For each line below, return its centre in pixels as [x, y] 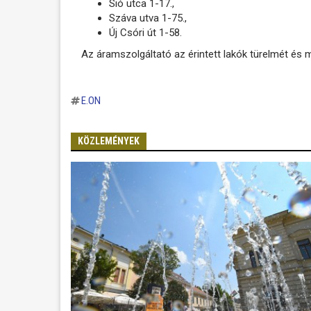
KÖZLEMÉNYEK [109, 141]
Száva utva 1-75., [148, 18]
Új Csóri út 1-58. [145, 32]
